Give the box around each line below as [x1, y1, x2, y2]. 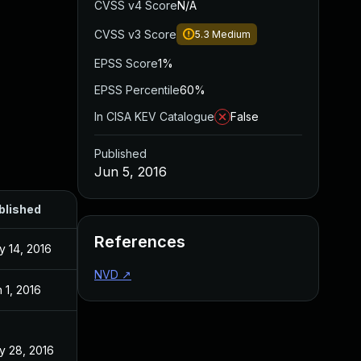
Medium [212, 28, 251, 40]
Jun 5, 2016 [94, 164, 167, 180]
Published [94, 147, 147, 160]
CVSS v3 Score [94, 27, 176, 41]
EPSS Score [94, 56, 158, 70]
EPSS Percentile [94, 83, 180, 97]
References [94, 232, 185, 251]
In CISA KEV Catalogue [94, 110, 214, 123]
